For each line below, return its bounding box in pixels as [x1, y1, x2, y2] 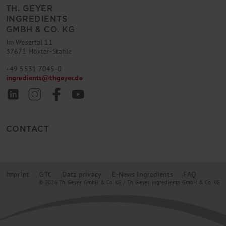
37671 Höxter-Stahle [6, 47, 72, 56]
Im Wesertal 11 [6, 38, 53, 47]
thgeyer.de [49, 73, 83, 83]
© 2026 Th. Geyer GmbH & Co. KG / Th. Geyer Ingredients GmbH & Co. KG [38, 178, 220, 186]
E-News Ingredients [111, 169, 173, 179]
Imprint [6, 169, 29, 179]
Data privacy [62, 169, 101, 179]
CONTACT [6, 124, 49, 134]
